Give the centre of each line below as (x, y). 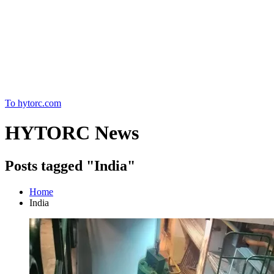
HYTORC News (72, 133)
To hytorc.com (33, 103)
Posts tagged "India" (70, 165)
